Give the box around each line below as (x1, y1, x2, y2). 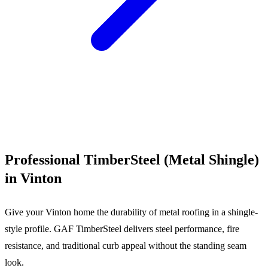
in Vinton (5, 170, 62, 186)
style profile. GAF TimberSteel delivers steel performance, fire (5, 224, 239, 234)
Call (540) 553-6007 (5, 101, 82, 112)
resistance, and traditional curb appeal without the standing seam (5, 240, 246, 251)
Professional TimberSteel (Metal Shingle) (5, 151, 259, 167)
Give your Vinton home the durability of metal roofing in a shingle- (5, 207, 258, 218)
